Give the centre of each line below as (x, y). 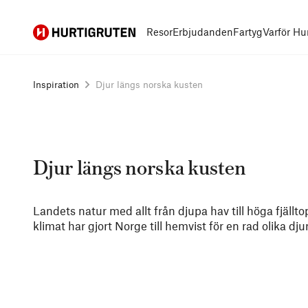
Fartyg (248, 32)
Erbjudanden (203, 32)
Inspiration (56, 84)
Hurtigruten (58, 31)
